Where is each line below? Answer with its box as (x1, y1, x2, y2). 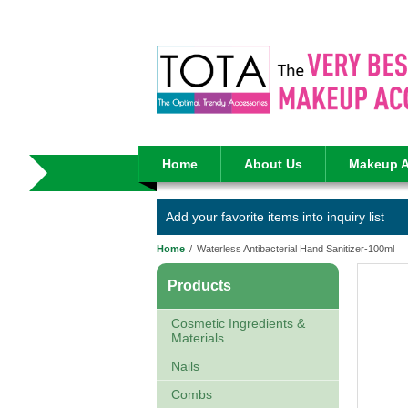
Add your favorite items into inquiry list (166, 209, 384, 224)
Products (168, 278, 231, 293)
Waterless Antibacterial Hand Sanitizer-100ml (197, 243, 394, 254)
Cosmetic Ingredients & (171, 316, 305, 331)
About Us (244, 157, 302, 171)
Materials (171, 331, 224, 345)
